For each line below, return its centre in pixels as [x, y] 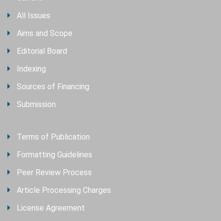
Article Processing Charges [64, 190]
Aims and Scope [45, 34]
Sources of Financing [53, 87]
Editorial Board [42, 51]
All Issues [34, 16]
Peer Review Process [54, 173]
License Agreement [51, 208]
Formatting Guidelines [55, 155]
